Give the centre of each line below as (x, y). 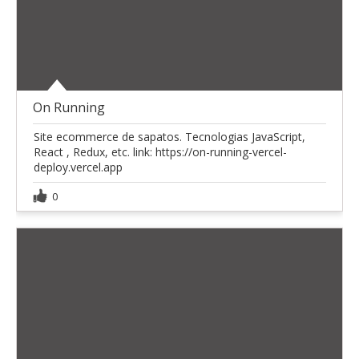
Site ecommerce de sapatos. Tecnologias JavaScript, (169, 137)
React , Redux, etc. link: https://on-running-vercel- (160, 152)
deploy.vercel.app (78, 167)
